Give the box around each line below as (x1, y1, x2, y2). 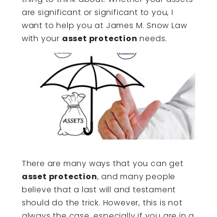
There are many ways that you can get (21, 158, 184, 170)
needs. (137, 33, 168, 44)
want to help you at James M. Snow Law (21, 20, 187, 31)
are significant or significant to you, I (21, 7, 173, 18)
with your (21, 33, 62, 44)
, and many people (97, 171, 176, 183)
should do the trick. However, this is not (21, 197, 183, 209)
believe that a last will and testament (21, 184, 176, 196)
